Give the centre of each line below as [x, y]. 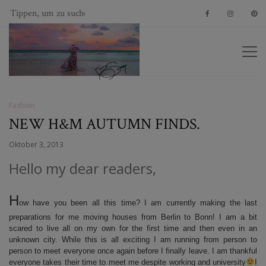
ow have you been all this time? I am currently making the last [138, 203]
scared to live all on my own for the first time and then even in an [133, 228]
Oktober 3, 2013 [36, 145]
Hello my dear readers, [83, 168]
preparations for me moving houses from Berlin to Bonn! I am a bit [133, 217]
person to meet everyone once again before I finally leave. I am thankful [133, 251]
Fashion [22, 105]
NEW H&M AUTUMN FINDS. [104, 124]
